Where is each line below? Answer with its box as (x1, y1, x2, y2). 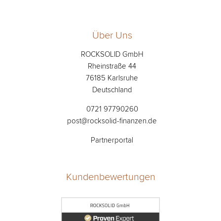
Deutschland (92, 84, 132, 95)
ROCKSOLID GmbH (80, 49, 144, 60)
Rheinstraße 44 (88, 61, 137, 72)
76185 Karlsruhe (86, 73, 139, 83)
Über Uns (92, 28, 132, 42)
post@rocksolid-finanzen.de (67, 115, 157, 126)
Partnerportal (91, 135, 134, 146)
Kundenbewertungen (66, 169, 155, 184)
